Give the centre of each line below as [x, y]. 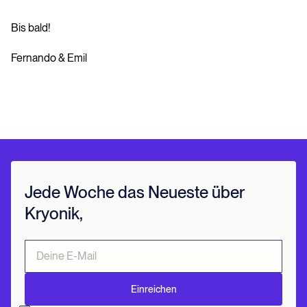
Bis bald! [30, 28]
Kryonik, [54, 213]
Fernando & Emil [49, 58]
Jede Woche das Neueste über [134, 192]
